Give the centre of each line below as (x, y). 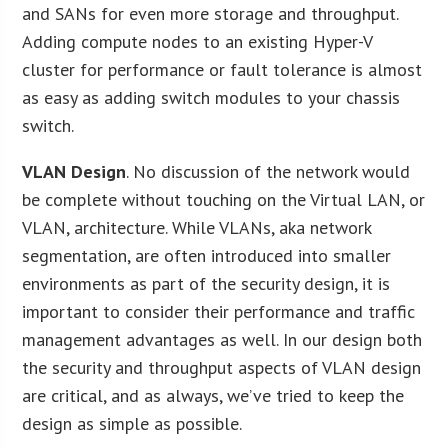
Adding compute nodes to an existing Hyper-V (197, 41)
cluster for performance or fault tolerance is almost (222, 69)
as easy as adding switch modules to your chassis (211, 97)
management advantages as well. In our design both (222, 339)
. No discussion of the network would (268, 171)
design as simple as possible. (132, 423)
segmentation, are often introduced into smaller (207, 255)
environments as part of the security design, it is (206, 283)
